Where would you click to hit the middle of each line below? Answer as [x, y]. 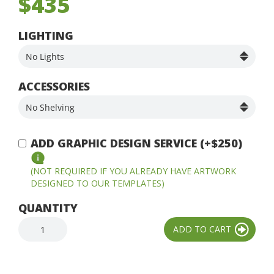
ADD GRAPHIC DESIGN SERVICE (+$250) [136, 143]
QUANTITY [48, 208]
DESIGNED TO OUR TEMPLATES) [98, 183]
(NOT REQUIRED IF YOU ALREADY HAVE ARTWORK [133, 171]
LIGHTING [46, 36]
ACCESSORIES [54, 87]
